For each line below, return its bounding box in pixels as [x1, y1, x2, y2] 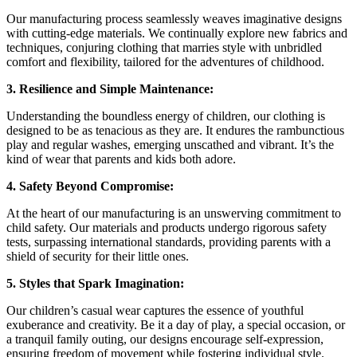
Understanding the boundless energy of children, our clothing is [6, 108, 325, 123]
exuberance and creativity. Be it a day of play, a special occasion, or [6, 317, 345, 331]
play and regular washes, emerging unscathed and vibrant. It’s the [6, 137, 334, 151]
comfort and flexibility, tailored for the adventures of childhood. [6, 54, 324, 69]
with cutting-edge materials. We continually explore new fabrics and [6, 25, 347, 40]
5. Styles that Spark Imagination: [6, 276, 184, 290]
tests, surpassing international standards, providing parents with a [6, 234, 331, 249]
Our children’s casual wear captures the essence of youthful [6, 303, 304, 317]
